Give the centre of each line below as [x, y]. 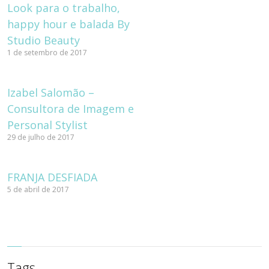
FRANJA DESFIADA [53, 177]
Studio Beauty [44, 41]
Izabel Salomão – [51, 93]
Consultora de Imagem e [71, 109]
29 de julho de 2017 [41, 138]
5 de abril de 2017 [38, 190]
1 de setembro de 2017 [47, 53]
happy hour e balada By [69, 24]
